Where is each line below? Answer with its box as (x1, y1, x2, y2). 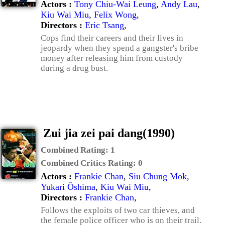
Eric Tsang (85, 20, 124, 30)
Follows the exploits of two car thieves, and (41, 205, 195, 215)
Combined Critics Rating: (41, 158, 138, 168)
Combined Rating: (41, 145, 110, 155)
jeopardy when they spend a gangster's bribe (41, 43, 198, 53)
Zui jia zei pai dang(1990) (43, 127, 175, 140)
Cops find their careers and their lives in (41, 33, 183, 43)
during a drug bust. (41, 63, 108, 73)
